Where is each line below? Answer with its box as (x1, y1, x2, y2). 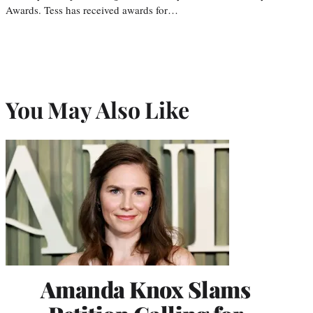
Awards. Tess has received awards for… (6, 2, 178, 17)
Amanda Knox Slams (40, 273, 251, 304)
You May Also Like (6, 94, 189, 125)
